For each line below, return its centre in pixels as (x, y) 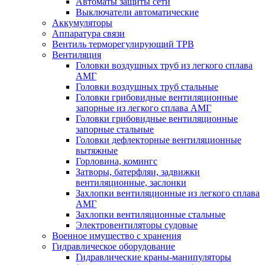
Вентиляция (77, 54)
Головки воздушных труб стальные (147, 86)
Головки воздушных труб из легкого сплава (164, 65)
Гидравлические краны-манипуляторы (153, 257)
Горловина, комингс (117, 161)
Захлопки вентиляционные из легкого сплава (168, 193)
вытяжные (97, 150)
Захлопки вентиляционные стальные (151, 214)
